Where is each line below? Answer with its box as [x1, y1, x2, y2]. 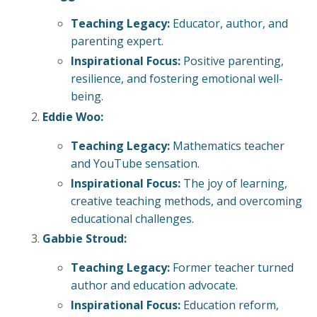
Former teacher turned [170, 259, 294, 275]
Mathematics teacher [170, 137, 284, 154]
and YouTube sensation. [71, 155, 200, 171]
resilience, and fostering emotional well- [71, 71, 283, 87]
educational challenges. [71, 210, 194, 226]
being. [71, 88, 103, 105]
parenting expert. [71, 33, 163, 50]
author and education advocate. [71, 277, 238, 293]
